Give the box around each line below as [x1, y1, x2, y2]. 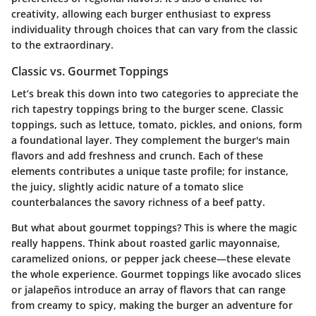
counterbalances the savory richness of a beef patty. [11, 195, 265, 209]
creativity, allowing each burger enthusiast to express [11, 6, 271, 20]
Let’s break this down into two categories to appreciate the [11, 86, 298, 100]
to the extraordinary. [11, 37, 114, 51]
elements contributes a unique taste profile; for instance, [11, 164, 288, 178]
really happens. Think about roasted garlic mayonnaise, [11, 236, 280, 250]
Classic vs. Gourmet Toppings [11, 63, 169, 79]
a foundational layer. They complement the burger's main [11, 133, 290, 147]
